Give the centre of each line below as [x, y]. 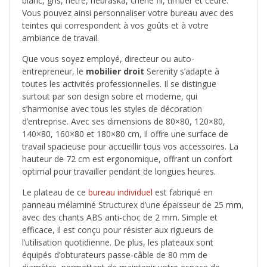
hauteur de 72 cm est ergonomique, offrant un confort [127, 159]
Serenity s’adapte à [182, 72]
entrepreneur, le [54, 72]
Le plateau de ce [55, 193]
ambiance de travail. [60, 38]
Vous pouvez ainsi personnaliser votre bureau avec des [128, 13]
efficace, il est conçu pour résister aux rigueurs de [118, 230]
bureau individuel [120, 193]
